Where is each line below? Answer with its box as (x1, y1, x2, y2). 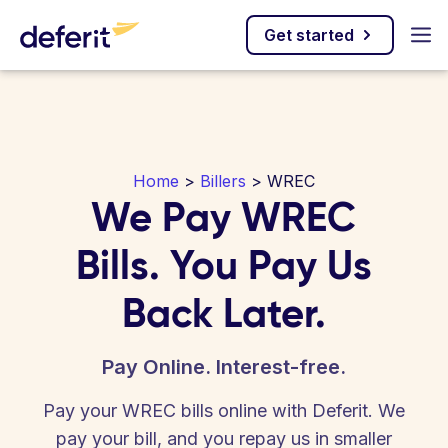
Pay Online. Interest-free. (102, 355, 346, 379)
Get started (264, 25, 354, 45)
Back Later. (121, 288, 326, 338)
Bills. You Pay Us (75, 240, 372, 290)
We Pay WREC (91, 192, 357, 242)
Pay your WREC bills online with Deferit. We (43, 400, 405, 421)
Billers (200, 171, 246, 191)
